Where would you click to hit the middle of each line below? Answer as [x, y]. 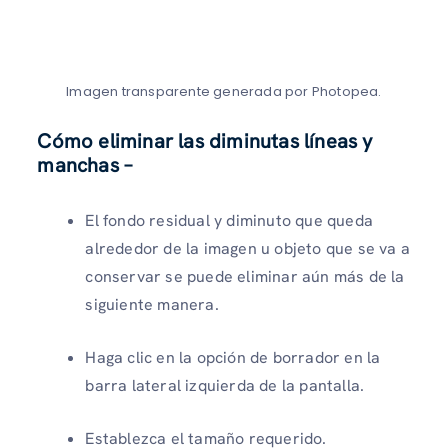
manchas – [85, 165]
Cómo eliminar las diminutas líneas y [205, 141]
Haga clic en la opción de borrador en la [233, 358]
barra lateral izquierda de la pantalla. [225, 386]
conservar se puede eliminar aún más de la [245, 277]
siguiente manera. [152, 305]
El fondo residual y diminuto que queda [229, 221]
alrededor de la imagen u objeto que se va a [247, 249]
